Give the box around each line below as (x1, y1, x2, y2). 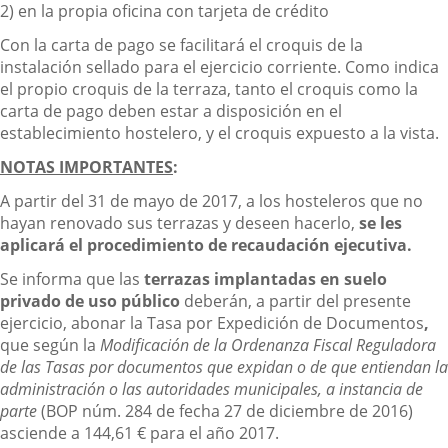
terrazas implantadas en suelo (144, 268, 387, 290)
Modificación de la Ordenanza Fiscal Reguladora (100, 334, 436, 356)
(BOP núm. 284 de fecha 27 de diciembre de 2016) (37, 400, 413, 422)
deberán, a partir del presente (180, 290, 411, 312)
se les (359, 212, 402, 234)
